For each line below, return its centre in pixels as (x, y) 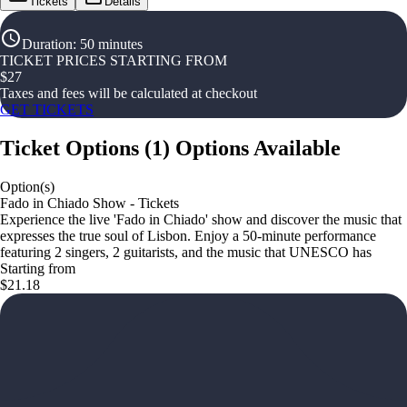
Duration (47, 44)
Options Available (258, 148)
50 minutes (111, 44)
